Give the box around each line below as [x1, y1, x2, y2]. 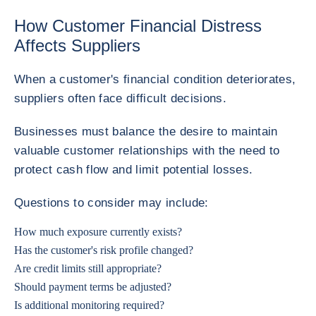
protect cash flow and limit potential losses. [14, 163, 253, 176]
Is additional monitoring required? [14, 299, 164, 311]
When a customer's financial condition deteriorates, [14, 73, 296, 86]
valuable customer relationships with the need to [14, 144, 280, 157]
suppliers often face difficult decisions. [14, 92, 226, 105]
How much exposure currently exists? [14, 226, 182, 238]
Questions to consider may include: [14, 196, 209, 209]
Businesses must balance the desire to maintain [14, 125, 278, 138]
